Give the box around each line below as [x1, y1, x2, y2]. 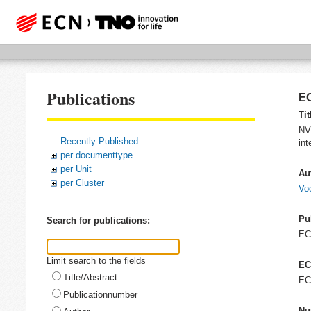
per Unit [60, 163, 92, 174]
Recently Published [60, 135, 138, 146]
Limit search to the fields [47, 255, 146, 266]
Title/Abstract [63, 271, 117, 283]
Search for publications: [47, 215, 150, 226]
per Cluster [60, 177, 104, 188]
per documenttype [60, 149, 133, 160]
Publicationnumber [63, 289, 137, 300]
